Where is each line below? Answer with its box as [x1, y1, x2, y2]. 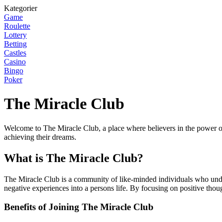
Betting [4, 40, 27, 48]
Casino [4, 57, 26, 66]
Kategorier [4, 4, 37, 12]
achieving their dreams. [4, 132, 76, 141]
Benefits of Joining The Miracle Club [4, 202, 154, 213]
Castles [4, 49, 26, 57]
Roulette [4, 22, 30, 30]
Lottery [4, 31, 27, 39]
